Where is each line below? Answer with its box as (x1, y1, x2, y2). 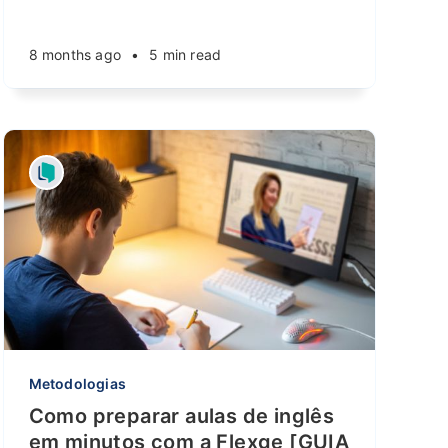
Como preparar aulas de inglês (28, 404, 335, 428)
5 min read (149, 46, 222, 63)
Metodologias (28, 375, 127, 392)
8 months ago (28, 46, 122, 63)
